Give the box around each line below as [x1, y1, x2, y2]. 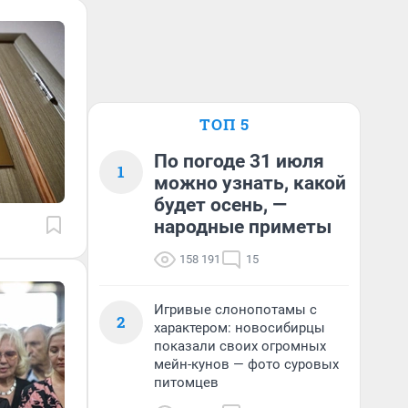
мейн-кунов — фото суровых [154, 356, 339, 372]
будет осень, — [154, 194, 287, 216]
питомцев [154, 374, 219, 391]
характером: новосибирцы [154, 320, 325, 336]
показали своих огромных [154, 338, 326, 354]
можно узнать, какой [154, 172, 346, 194]
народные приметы [154, 216, 331, 238]
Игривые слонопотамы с [154, 301, 317, 318]
